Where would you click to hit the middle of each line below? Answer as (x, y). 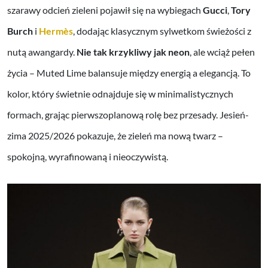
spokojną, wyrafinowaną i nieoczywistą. (88, 156)
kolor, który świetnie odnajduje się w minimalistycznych (120, 93)
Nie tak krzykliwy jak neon (133, 51)
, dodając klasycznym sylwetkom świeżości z (162, 31)
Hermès (56, 31)
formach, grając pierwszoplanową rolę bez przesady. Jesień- (128, 114)
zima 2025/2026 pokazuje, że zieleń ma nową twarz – (115, 135)
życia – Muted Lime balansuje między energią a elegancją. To (129, 72)
